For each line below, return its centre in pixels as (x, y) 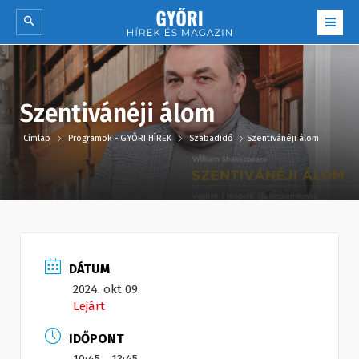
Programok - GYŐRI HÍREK (120, 139)
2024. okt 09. (107, 290)
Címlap (38, 139)
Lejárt (89, 307)
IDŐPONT (97, 339)
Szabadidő (211, 139)
